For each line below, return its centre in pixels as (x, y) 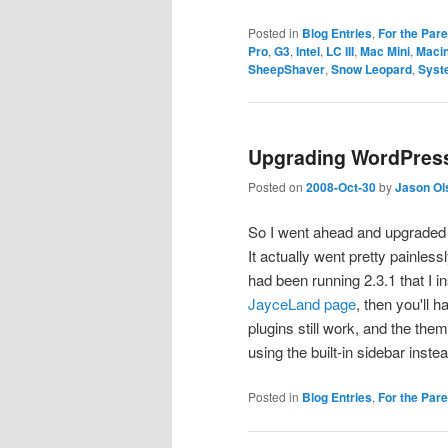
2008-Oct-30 (341, 186)
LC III (340, 51)
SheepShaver (286, 69)
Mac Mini (385, 51)
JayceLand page (302, 304)
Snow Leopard (371, 69)
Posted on (277, 186)
